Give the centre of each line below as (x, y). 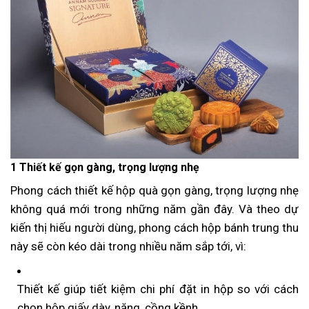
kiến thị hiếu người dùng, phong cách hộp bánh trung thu (154, 227)
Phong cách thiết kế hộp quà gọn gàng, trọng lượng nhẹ (154, 190)
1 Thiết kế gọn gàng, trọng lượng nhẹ (105, 167)
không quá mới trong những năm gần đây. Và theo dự (154, 209)
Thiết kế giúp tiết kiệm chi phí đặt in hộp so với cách (158, 289)
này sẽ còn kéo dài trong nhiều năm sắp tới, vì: (128, 246)
